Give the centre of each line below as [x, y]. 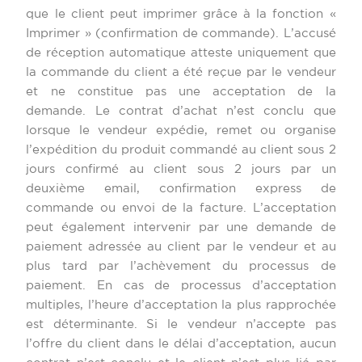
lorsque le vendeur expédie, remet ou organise [181, 131]
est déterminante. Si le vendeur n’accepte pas [181, 325]
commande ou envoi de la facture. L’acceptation [181, 208]
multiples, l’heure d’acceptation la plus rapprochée [181, 305]
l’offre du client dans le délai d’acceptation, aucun [181, 344]
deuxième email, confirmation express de [181, 189]
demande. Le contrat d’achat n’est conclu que [181, 112]
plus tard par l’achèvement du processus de [181, 267]
